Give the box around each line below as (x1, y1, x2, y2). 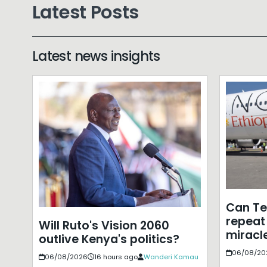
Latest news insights (32, 46, 160, 66)
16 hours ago (94, 252, 138, 262)
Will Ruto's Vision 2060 (38, 217, 169, 234)
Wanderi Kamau (143, 252, 198, 262)
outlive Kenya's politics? (38, 231, 179, 247)
